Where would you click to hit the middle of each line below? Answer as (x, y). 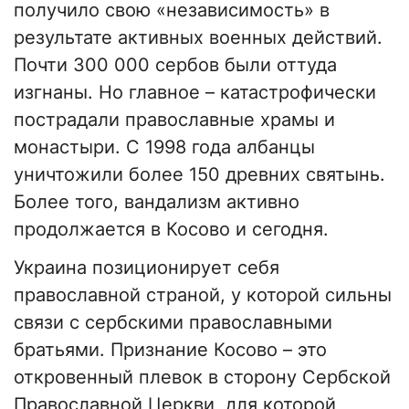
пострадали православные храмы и (174, 120)
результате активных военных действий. (198, 38)
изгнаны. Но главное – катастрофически (195, 93)
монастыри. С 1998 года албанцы (164, 147)
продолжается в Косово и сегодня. (171, 230)
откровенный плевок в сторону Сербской (202, 378)
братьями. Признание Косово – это (170, 350)
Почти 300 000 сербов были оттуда (175, 65)
